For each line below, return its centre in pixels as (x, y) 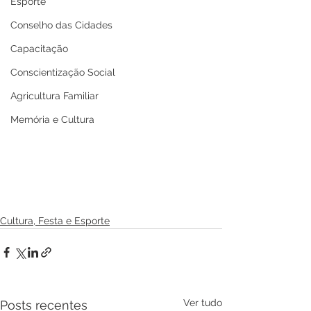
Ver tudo (203, 303)
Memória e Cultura (52, 119)
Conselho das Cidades (61, 25)
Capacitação (39, 49)
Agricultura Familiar (54, 96)
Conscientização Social (63, 72)
